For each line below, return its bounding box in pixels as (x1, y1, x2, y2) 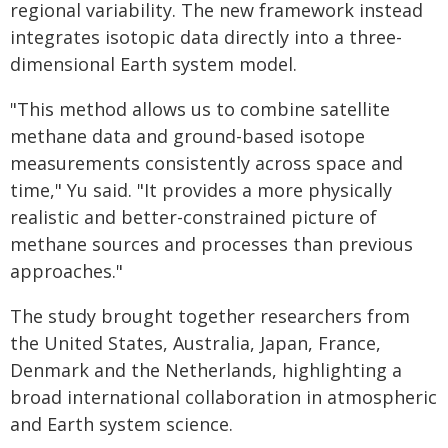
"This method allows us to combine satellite (10, 97, 390, 121)
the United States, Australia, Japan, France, (10, 331, 381, 355)
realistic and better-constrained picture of (10, 205, 377, 229)
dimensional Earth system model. (10, 52, 297, 76)
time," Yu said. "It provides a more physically (10, 178, 392, 202)
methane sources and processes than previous (10, 232, 413, 256)
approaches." (10, 259, 123, 283)
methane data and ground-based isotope (10, 124, 365, 148)
